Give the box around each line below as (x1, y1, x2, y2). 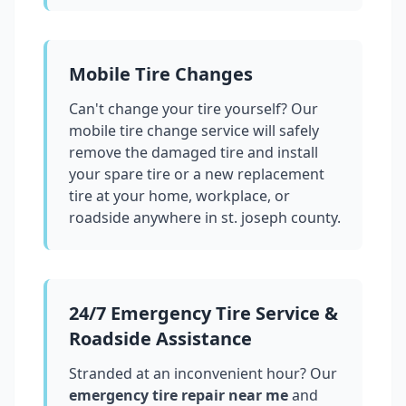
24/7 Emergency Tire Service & (69, 301, 338, 326)
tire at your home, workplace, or (69, 186, 290, 207)
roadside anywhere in (69, 208, 221, 228)
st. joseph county (221, 208, 337, 228)
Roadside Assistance (69, 326, 252, 352)
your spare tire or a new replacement (69, 164, 324, 185)
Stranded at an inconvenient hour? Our (69, 363, 337, 384)
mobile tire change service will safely (69, 121, 319, 141)
